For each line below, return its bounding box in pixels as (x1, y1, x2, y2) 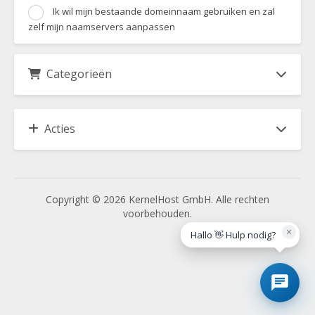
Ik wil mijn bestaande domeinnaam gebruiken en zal (51, 5, 275, 18)
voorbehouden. (123, 207, 192, 221)
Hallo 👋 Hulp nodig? (191, 229, 276, 241)
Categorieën (41, 66, 112, 82)
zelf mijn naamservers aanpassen (28, 20, 175, 34)
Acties (39, 121, 75, 137)
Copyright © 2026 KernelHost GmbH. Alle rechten (46, 193, 269, 207)
